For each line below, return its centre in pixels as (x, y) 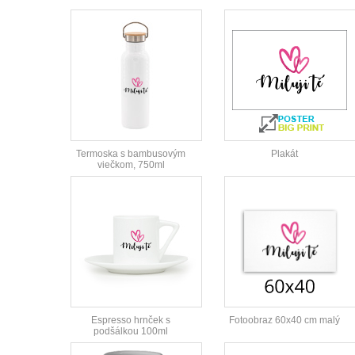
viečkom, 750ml (131, 165)
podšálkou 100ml (131, 332)
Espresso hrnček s (131, 321)
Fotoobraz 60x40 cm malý (284, 321)
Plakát (284, 154)
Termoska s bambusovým (131, 154)
